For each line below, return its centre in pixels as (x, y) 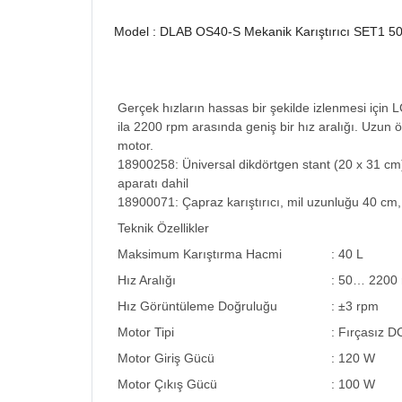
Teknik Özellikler (163, 228)
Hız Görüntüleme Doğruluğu (197, 306)
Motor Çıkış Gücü (167, 384)
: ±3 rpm (355, 306)
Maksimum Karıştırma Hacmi (200, 254)
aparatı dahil (153, 183)
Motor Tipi (146, 332)
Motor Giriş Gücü (166, 358)
